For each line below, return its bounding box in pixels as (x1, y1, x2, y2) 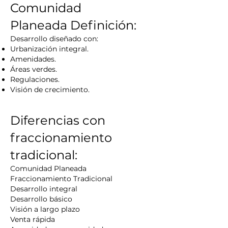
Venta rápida (10, 215, 55, 224)
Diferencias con (10, 113, 105, 128)
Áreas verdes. (10, 65, 57, 74)
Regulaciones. (10, 75, 60, 84)
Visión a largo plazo (10, 205, 80, 214)
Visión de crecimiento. (10, 85, 90, 94)
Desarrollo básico (10, 194, 72, 204)
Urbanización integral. (10, 44, 89, 53)
